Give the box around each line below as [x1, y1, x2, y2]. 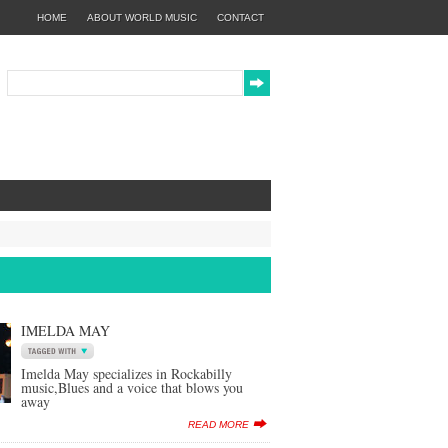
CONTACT [216, 12, 264, 23]
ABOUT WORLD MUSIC [86, 12, 197, 23]
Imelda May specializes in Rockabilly [21, 364, 232, 383]
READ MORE [188, 419, 249, 430]
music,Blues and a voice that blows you [21, 378, 243, 397]
